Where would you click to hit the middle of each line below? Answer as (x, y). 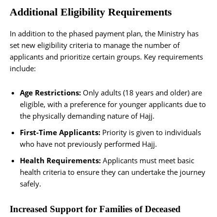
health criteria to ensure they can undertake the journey (113, 172)
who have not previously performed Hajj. (88, 144)
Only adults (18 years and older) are (141, 92)
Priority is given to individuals (151, 132)
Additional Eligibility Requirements (91, 12)
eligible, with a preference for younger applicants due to (113, 104)
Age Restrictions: (50, 92)
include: (23, 68)
